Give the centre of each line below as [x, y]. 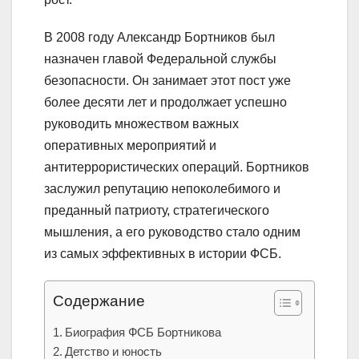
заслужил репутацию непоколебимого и [162, 189]
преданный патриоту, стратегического [157, 211]
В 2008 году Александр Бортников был [159, 38]
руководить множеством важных [141, 124]
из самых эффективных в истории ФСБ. [163, 254]
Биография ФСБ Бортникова [143, 333]
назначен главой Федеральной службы [160, 59]
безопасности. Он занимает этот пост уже [167, 81]
